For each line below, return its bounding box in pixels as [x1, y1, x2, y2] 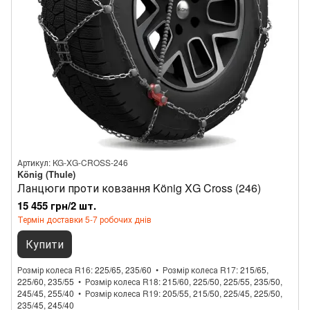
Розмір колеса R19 [85, 287, 158, 299]
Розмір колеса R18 [85, 275, 158, 287]
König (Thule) [17, 167, 75, 181]
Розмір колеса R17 [163, 264, 236, 275]
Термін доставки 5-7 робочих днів [17, 213, 152, 225]
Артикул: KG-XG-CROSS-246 [17, 156, 128, 168]
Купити [26, 236, 64, 252]
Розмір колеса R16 [17, 264, 91, 275]
